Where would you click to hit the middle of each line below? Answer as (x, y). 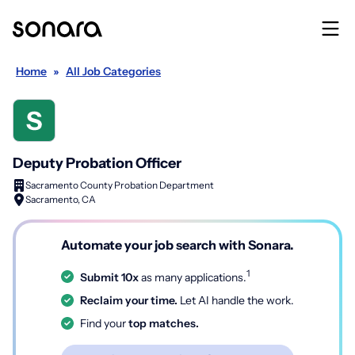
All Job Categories (113, 71)
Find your (103, 323)
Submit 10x (109, 277)
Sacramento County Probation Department (120, 185)
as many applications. (193, 277)
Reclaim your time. (129, 300)
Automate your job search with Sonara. (177, 245)
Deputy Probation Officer (97, 163)
